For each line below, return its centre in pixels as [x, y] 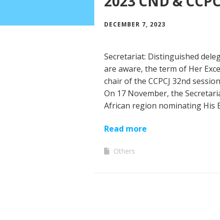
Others [124, 151]
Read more [125, 128]
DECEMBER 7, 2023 [135, 24]
